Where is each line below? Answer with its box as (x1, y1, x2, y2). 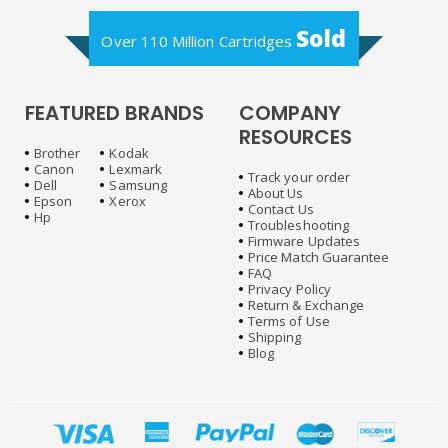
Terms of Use (248, 312, 330, 331)
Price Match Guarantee (248, 248, 390, 267)
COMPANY (239, 99, 341, 128)
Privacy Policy (248, 280, 331, 299)
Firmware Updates (248, 232, 361, 251)
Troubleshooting (248, 216, 349, 235)
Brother (34, 144, 81, 163)
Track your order (248, 168, 351, 187)
